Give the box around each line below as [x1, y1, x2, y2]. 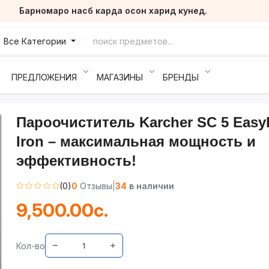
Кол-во [16, 240, 45, 251]
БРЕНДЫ [163, 71, 199, 82]
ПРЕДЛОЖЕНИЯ [11, 71, 77, 82]
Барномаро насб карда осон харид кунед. [19, 5, 208, 16]
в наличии [126, 181, 174, 191]
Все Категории [4, 36, 69, 46]
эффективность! [16, 153, 136, 169]
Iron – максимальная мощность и [16, 133, 256, 150]
